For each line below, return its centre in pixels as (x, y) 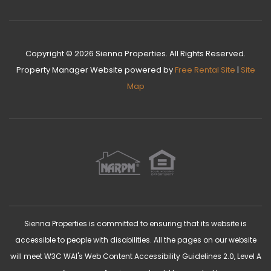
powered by (149, 70)
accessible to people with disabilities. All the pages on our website (135, 240)
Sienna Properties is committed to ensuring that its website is (135, 224)
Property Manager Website (69, 70)
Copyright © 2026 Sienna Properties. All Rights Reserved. (135, 54)
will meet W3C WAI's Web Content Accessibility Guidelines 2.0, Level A (135, 256)
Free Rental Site (205, 70)
